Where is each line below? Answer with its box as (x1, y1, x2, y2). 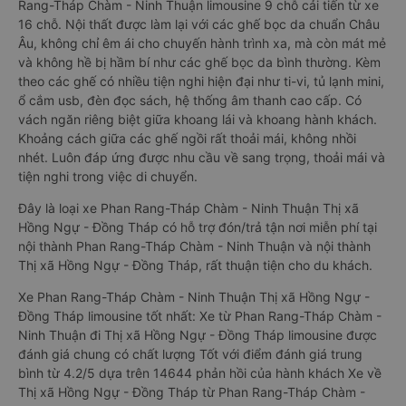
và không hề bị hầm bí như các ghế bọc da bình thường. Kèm (18, 54, 381, 70)
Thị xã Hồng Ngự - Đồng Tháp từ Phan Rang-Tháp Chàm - (18, 384, 365, 400)
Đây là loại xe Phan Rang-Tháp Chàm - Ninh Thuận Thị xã (18, 200, 359, 216)
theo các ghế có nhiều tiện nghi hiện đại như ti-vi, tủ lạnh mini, (18, 73, 384, 89)
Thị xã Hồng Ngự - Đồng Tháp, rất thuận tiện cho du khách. (18, 257, 372, 273)
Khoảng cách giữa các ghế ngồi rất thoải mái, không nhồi (18, 130, 356, 146)
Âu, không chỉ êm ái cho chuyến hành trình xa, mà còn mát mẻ (18, 35, 386, 51)
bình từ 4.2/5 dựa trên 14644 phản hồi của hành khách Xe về (18, 365, 382, 381)
